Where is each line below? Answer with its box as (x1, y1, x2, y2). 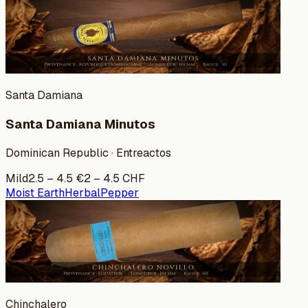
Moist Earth (5, 185, 65, 200)
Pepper (100, 185, 139, 200)
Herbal (65, 185, 100, 200)
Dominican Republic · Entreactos (5, 145, 171, 160)
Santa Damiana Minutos (5, 115, 155, 133)
